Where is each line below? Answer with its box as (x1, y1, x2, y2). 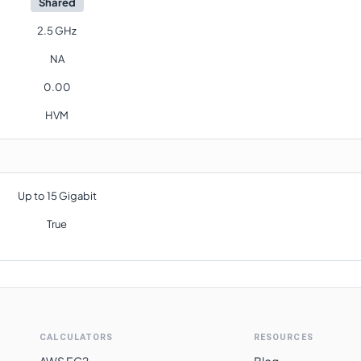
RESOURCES (253, 332, 313, 342)
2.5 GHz (37, 24, 77, 37)
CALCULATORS (39, 332, 114, 342)
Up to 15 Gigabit (17, 189, 97, 202)
